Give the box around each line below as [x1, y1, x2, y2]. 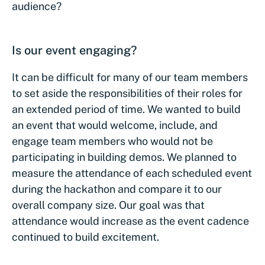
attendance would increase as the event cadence [12, 215, 249, 227]
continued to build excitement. [12, 231, 159, 243]
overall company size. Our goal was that [12, 199, 205, 211]
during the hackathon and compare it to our [12, 183, 222, 195]
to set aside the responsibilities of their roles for [12, 87, 243, 99]
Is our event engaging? [12, 43, 137, 57]
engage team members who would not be [12, 135, 213, 147]
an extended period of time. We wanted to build [12, 103, 241, 115]
